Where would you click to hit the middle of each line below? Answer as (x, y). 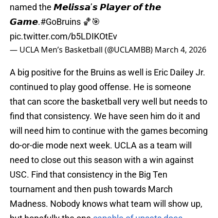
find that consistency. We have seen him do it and (105, 116)
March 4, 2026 (181, 50)
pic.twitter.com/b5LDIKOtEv (64, 36)
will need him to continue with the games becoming (109, 131)
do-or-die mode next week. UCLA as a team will (101, 145)
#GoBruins (61, 22)
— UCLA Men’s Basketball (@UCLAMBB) (82, 50)
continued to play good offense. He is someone (100, 87)
